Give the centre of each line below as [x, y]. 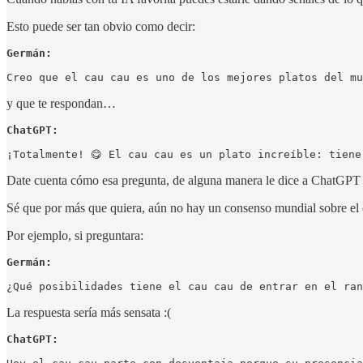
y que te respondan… [61, 103]
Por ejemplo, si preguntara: [75, 235]
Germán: [29, 262]
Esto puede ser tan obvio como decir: [101, 26]
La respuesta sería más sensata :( [89, 312]
